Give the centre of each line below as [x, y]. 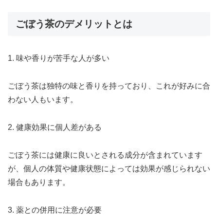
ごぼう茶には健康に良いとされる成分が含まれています [105, 155]
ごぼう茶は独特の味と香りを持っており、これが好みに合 [109, 86]
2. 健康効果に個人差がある [55, 127]
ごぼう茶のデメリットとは [74, 24]
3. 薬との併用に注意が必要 [55, 210]
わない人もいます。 [43, 100]
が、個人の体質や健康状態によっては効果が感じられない [109, 168]
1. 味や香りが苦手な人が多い [59, 58]
